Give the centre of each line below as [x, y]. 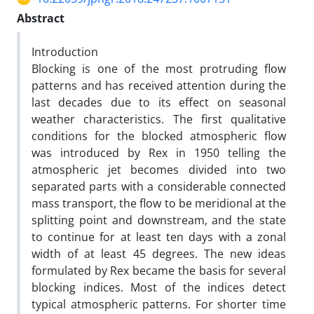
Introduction [65, 52]
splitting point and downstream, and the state [159, 220]
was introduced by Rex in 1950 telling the [159, 152]
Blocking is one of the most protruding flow [159, 68]
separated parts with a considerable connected [159, 186]
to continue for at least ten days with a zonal [159, 237]
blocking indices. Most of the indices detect [159, 287]
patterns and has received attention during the [159, 85]
